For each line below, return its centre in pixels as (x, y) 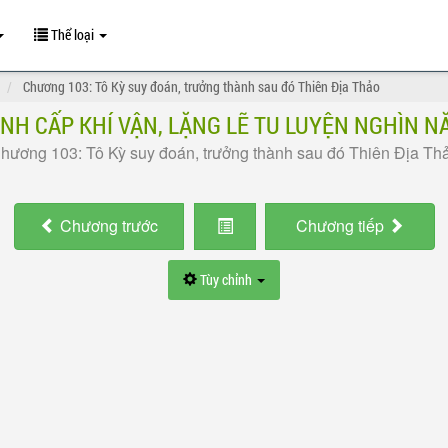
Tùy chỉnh (226, 279)
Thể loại (72, 34)
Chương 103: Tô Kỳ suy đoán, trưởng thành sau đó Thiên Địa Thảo (201, 86)
